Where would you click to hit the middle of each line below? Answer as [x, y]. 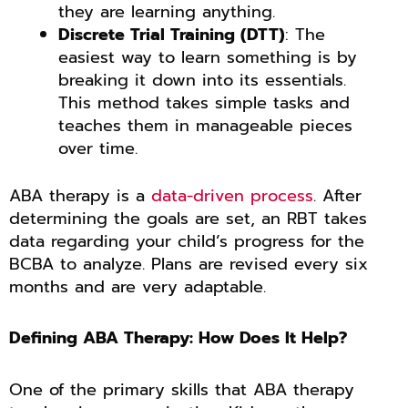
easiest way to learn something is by [208, 57]
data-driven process [232, 195]
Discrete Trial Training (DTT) [172, 34]
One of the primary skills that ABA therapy [182, 389]
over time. [98, 148]
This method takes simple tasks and [204, 102]
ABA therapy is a [80, 195]
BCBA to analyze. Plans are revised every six [189, 264]
